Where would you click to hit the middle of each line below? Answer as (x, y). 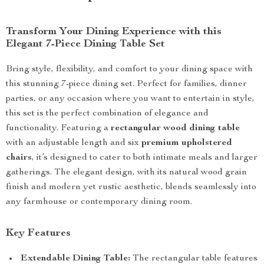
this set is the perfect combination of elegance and (107, 114)
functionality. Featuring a (58, 128)
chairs (19, 158)
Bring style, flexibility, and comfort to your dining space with (129, 70)
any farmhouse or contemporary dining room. (99, 202)
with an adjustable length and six (74, 143)
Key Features (38, 233)
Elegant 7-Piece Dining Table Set (85, 44)
